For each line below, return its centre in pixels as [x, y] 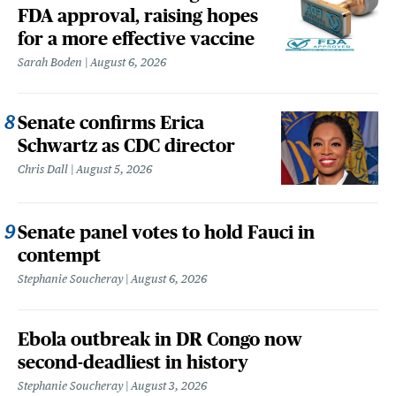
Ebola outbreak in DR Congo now [160, 339]
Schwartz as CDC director [126, 145]
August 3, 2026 [169, 385]
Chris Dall [43, 169]
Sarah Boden [50, 62]
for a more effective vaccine [136, 38]
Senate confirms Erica [111, 122]
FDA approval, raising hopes [138, 15]
